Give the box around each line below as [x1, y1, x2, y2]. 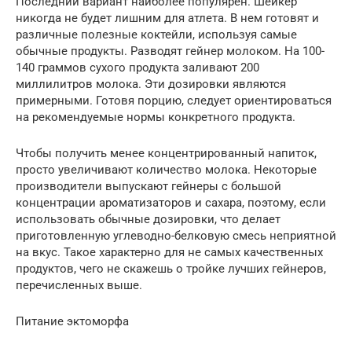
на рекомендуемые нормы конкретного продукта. [16, 110, 295, 125]
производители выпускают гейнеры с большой [16, 179, 281, 194]
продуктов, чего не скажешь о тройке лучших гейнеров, [16, 262, 326, 277]
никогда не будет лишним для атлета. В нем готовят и [16, 11, 319, 26]
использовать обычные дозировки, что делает [16, 212, 280, 227]
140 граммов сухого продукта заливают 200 [16, 60, 259, 75]
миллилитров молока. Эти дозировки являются [16, 77, 286, 92]
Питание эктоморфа [16, 314, 129, 329]
